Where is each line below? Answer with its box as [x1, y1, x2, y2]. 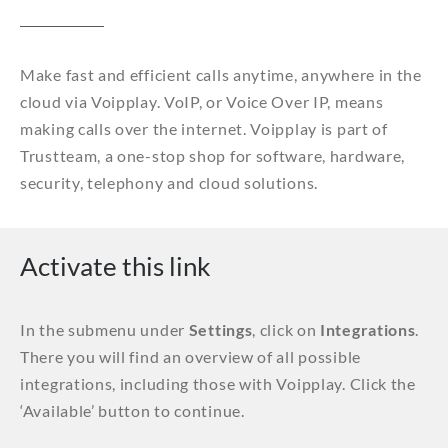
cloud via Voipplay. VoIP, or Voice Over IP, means [20, 91, 384, 111]
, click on [252, 319, 321, 339]
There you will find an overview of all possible [20, 346, 361, 366]
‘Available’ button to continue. [20, 400, 249, 420]
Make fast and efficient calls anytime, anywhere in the [20, 64, 422, 84]
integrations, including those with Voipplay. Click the [20, 373, 416, 393]
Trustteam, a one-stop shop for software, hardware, [20, 145, 406, 165]
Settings [188, 319, 253, 339]
